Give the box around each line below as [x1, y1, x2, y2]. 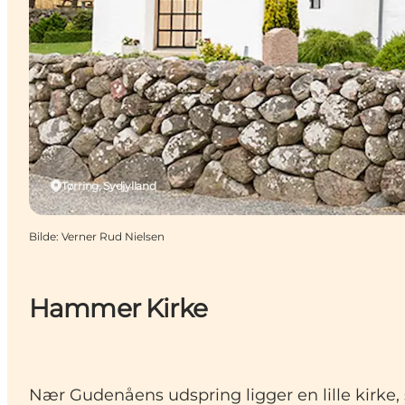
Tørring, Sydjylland [61, 178, 156, 193]
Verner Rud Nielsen [61, 229, 165, 243]
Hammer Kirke [29, 292, 207, 324]
